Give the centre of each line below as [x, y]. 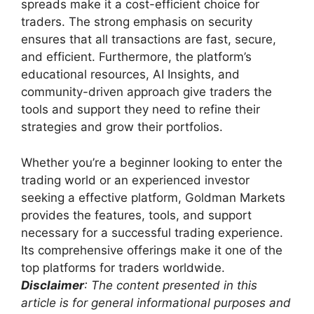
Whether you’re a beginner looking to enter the [152, 162]
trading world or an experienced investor [135, 180]
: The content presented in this [171, 285]
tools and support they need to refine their [141, 109]
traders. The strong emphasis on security [137, 22]
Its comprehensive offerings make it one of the [152, 250]
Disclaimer [53, 285]
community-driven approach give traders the [146, 92]
